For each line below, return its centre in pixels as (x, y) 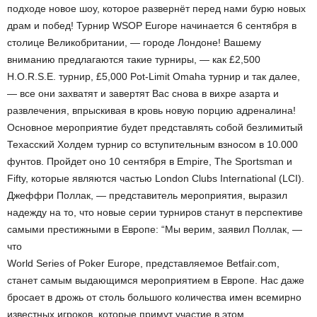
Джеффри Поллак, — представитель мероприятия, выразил (147, 195)
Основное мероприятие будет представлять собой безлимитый (155, 127)
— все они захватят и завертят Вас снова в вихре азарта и (143, 93)
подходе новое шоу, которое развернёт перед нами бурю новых (156, 8)
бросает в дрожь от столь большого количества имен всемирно (154, 297)
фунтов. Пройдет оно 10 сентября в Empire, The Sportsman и (150, 161)
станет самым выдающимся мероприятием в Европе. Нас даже (156, 280)
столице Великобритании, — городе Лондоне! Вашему (134, 42)
